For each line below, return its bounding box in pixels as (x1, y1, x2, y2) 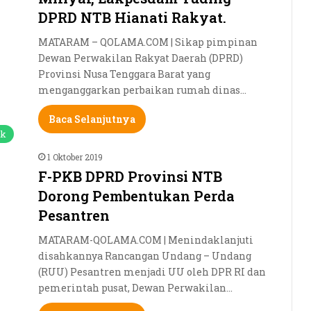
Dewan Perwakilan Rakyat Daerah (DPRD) (38, 51, 243, 65)
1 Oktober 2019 (47, 151, 103, 162)
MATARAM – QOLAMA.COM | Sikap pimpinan (38, 35, 258, 49)
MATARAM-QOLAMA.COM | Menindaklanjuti (38, 233, 253, 246)
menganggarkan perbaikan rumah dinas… (38, 83, 246, 96)
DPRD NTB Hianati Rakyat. (38, 8, 226, 26)
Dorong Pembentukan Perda (38, 186, 235, 205)
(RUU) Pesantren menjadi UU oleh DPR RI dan (38, 264, 266, 278)
